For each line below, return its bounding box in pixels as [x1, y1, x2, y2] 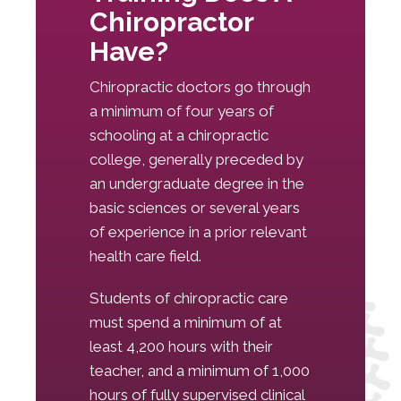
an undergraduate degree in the [90, 174, 304, 192]
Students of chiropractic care [90, 288, 288, 307]
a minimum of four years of [90, 101, 274, 120]
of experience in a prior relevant [90, 222, 307, 241]
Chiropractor [90, 5, 253, 38]
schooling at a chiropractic [90, 125, 269, 144]
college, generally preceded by [90, 149, 303, 168]
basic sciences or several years [90, 198, 300, 217]
